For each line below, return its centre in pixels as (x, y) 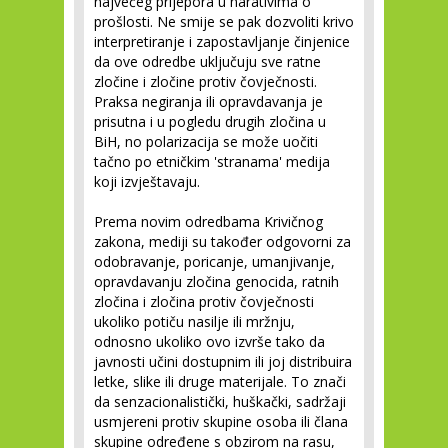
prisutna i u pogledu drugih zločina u (210, 121)
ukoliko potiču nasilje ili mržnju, (194, 321)
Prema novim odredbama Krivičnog (208, 221)
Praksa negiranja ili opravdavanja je (208, 101)
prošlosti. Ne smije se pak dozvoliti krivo (224, 21)
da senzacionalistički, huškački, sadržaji (220, 401)
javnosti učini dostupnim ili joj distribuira (223, 361)
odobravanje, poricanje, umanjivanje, (214, 261)
